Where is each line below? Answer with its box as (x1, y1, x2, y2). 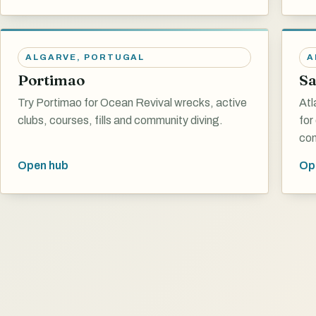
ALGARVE (25, 52, 78, 61)
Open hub (18, 159, 68, 172)
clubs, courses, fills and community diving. (18, 114, 223, 126)
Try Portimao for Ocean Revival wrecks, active (18, 96, 247, 109)
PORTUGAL (84, 52, 145, 61)
